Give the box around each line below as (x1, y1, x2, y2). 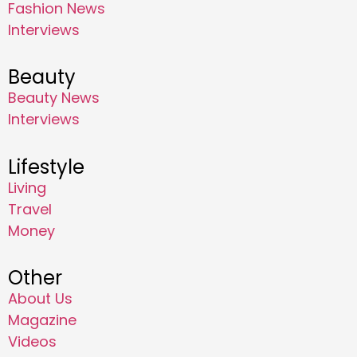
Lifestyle (8, 153, 84, 180)
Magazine (8, 310, 76, 331)
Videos (8, 331, 57, 352)
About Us (8, 288, 73, 309)
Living (8, 177, 46, 198)
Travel (8, 198, 52, 219)
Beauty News (8, 88, 100, 108)
